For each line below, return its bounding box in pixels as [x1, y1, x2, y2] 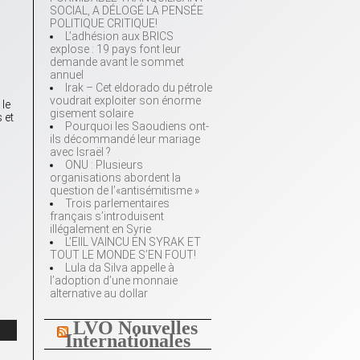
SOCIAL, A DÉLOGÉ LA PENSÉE [50, 4, 203, 18]
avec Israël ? [50, 145, 111, 159]
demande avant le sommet [50, 55, 184, 69]
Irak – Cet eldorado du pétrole [65, 81, 212, 95]
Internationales [64, 330, 190, 352]
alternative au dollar [50, 287, 148, 301]
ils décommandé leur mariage [50, 133, 200, 146]
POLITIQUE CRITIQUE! [50, 17, 157, 31]
